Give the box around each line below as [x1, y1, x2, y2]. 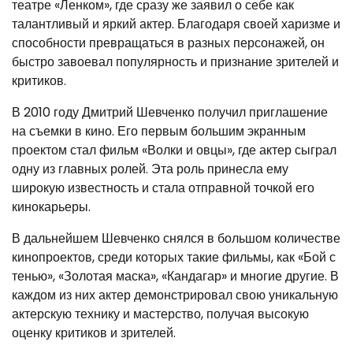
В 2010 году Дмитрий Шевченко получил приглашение [12, 102, 328, 121]
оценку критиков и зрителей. [12, 323, 176, 342]
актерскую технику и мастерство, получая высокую [12, 304, 309, 323]
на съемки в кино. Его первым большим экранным [12, 121, 306, 140]
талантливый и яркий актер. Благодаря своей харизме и [12, 14, 340, 33]
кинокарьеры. [12, 197, 91, 216]
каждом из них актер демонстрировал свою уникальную [12, 285, 338, 304]
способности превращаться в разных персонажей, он [12, 33, 325, 52]
